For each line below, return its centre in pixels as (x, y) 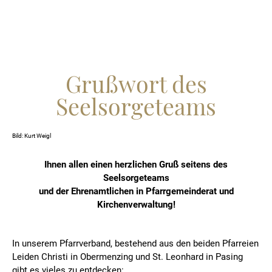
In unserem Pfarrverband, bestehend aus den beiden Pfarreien (135, 243)
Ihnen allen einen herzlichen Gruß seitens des (136, 165)
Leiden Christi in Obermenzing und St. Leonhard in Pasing (127, 257)
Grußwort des (136, 83)
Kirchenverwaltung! (136, 205)
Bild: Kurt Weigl (32, 136)
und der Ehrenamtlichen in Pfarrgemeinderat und (136, 191)
